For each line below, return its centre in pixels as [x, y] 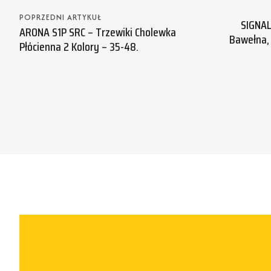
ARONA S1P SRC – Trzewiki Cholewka [98, 32]
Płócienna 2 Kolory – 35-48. [79, 47]
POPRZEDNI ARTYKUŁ [60, 18]
